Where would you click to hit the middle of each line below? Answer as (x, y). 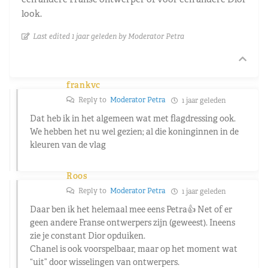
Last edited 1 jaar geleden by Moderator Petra (109, 36)
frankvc (83, 85)
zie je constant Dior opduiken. (88, 235)
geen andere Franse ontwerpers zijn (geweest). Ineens (133, 222)
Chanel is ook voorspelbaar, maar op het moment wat (134, 249)
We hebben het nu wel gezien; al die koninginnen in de (134, 131)
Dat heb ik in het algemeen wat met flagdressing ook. (133, 118)
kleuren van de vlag (68, 144)
